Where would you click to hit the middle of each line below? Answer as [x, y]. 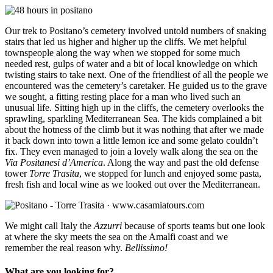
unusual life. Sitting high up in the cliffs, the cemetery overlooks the [134, 107]
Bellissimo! [146, 247]
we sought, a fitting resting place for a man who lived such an [123, 96]
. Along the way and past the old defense [181, 162]
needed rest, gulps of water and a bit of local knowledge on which [131, 63]
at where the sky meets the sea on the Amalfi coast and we [116, 236]
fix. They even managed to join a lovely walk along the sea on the [131, 151]
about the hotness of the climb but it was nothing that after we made [134, 129]
